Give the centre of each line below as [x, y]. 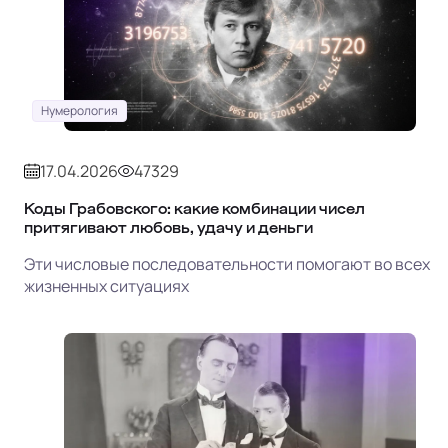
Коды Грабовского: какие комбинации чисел [194, 209]
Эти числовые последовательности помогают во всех [227, 264]
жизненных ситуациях [106, 286]
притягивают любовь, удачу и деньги [168, 228]
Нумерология [79, 111]
